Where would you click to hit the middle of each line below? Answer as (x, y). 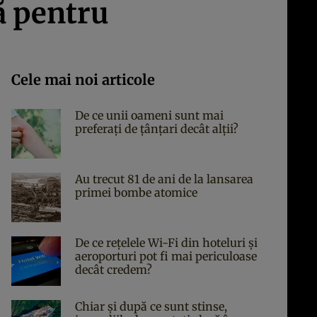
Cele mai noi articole (83, 80)
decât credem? (114, 270)
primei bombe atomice (136, 192)
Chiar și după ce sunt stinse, (151, 306)
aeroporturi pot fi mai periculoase (166, 256)
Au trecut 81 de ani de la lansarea (164, 179)
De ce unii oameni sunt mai (149, 115)
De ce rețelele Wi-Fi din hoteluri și (166, 243)
